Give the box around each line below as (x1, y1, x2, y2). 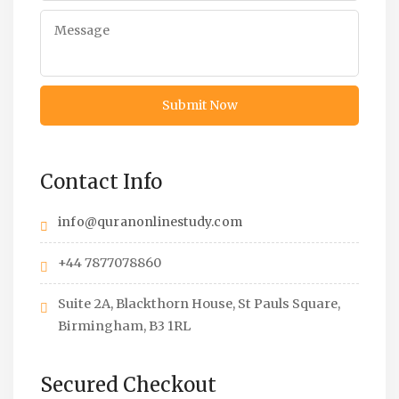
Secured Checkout (40, 371, 216, 397)
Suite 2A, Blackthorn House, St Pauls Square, (58, 295, 340, 312)
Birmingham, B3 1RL (58, 317, 191, 334)
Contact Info (40, 168, 162, 194)
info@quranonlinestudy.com (58, 213, 242, 230)
